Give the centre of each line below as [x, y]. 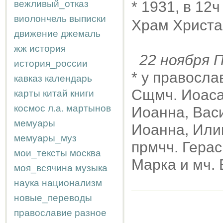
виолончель [40, 19]
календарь [68, 78]
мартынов [89, 108]
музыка [91, 168]
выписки [88, 19]
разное [91, 213]
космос [30, 108]
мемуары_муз [45, 138]
